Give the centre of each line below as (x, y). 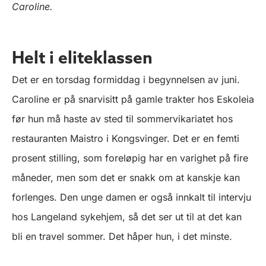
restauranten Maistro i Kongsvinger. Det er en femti (126, 138)
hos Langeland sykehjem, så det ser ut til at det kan (127, 217)
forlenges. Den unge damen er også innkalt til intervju (132, 197)
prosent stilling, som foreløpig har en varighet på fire (130, 158)
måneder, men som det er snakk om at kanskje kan (126, 178)
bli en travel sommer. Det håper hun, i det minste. (122, 236)
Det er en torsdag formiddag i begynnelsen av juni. (126, 80)
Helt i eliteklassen (82, 57)
